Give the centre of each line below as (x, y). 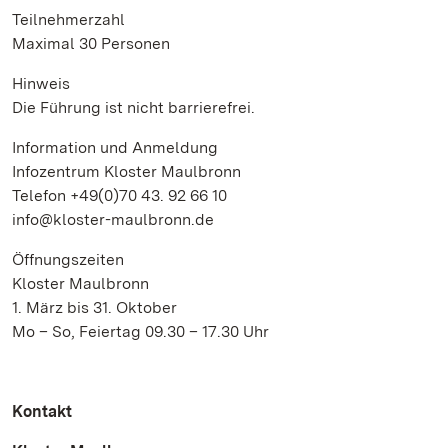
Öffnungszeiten (68, 259)
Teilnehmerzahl (70, 19)
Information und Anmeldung (115, 147)
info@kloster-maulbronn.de (113, 219)
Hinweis (41, 83)
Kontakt (42, 411)
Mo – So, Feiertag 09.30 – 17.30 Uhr (140, 331)
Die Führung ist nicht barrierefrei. (133, 107)
